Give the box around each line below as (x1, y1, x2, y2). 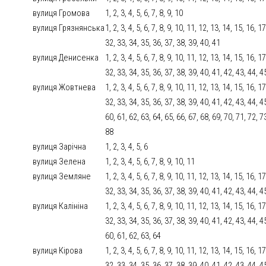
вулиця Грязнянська (33, 23, 105, 34)
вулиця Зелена (33, 156, 86, 167)
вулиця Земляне (33, 171, 91, 182)
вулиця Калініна (33, 201, 88, 212)
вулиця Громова (33, 8, 90, 19)
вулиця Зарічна (33, 141, 87, 153)
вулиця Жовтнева (33, 82, 96, 93)
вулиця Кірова (33, 245, 83, 256)
